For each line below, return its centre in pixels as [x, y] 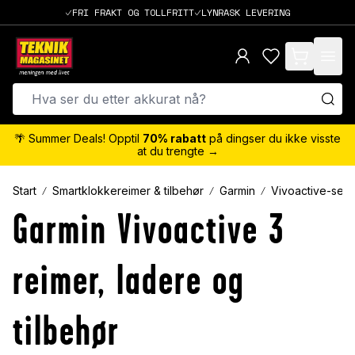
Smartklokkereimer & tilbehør [128, 191]
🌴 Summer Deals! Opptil [78, 139]
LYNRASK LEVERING [246, 12]
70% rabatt [174, 139]
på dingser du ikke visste [273, 139]
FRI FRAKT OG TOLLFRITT [133, 12]
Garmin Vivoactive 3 [149, 229]
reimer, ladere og [129, 280]
